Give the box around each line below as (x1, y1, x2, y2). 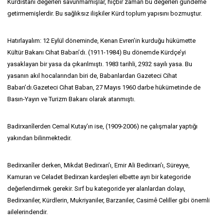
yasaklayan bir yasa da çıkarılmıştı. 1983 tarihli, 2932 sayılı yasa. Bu (7, 60, 192, 68)
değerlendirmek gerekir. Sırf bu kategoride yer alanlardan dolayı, (7, 185, 185, 192)
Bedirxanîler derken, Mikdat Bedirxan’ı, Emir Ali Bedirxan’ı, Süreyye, (7, 162, 190, 169)
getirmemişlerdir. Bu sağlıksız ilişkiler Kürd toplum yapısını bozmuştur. (7, 10, 202, 17)
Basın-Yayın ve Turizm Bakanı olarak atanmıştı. (7, 95, 135, 103)
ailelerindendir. (7, 208, 48, 216)
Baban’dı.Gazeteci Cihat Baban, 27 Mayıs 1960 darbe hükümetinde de (7, 84, 200, 91)
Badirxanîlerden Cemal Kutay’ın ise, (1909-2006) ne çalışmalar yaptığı (7, 123, 198, 130)
